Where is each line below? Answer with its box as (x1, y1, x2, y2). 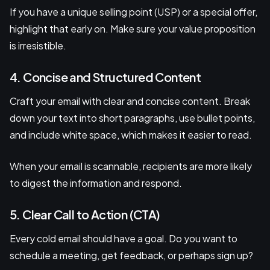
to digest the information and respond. (10, 176, 182, 189)
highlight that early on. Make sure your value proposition (10, 22, 256, 35)
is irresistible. (10, 39, 66, 52)
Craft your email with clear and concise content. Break (10, 94, 250, 107)
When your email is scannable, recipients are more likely (10, 159, 252, 172)
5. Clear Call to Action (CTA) (10, 206, 160, 222)
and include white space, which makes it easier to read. (10, 128, 254, 141)
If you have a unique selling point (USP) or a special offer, (10, 5, 257, 18)
